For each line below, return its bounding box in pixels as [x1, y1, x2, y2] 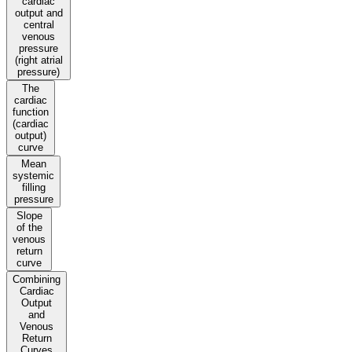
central [23, 19, 54, 31]
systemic [13, 170, 54, 182]
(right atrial [14, 54, 63, 67]
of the [16, 222, 42, 234]
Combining [13, 273, 60, 286]
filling [21, 181, 46, 194]
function [13, 106, 49, 119]
